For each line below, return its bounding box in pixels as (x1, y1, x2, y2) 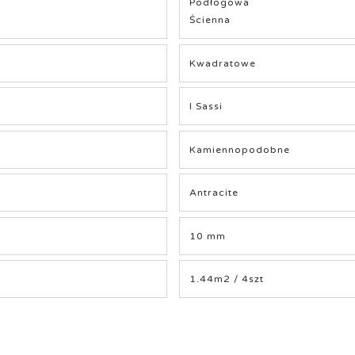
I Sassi (189, 101, 223, 113)
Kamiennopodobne (189, 143, 291, 155)
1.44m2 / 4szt (189, 273, 265, 285)
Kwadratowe (189, 57, 257, 69)
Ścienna (189, 14, 231, 26)
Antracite (189, 187, 239, 199)
